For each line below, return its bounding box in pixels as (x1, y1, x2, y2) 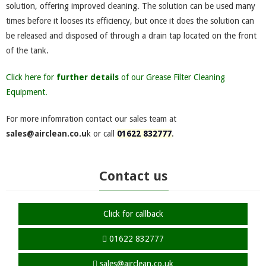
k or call (87, 129, 117, 138)
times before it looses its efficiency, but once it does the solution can (6, 16, 254, 26)
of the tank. (6, 46, 49, 55)
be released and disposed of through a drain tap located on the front (6, 31, 256, 40)
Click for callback (103, 209, 163, 218)
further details (56, 72, 119, 82)
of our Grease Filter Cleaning (119, 72, 225, 82)
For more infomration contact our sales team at (6, 114, 176, 123)
